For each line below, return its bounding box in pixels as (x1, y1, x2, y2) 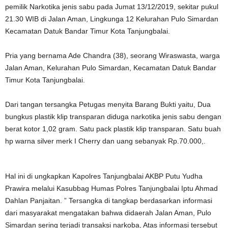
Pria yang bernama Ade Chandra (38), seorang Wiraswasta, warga (5, 51, 220, 60)
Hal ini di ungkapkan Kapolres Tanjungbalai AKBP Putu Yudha (5, 172, 203, 180)
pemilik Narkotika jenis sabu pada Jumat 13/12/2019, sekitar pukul (5, 3, 218, 11)
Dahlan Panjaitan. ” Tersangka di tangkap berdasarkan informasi (5, 196, 212, 205)
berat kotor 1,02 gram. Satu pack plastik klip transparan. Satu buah (5, 125, 221, 133)
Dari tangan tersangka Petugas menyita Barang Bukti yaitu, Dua (5, 100, 211, 108)
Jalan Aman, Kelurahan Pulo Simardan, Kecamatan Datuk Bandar (5, 64, 216, 72)
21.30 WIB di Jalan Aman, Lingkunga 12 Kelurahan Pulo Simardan (5, 15, 218, 23)
